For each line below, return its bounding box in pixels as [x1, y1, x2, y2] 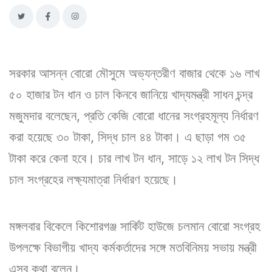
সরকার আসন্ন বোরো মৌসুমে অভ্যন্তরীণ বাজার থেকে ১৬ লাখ [9, 65, 260, 81]
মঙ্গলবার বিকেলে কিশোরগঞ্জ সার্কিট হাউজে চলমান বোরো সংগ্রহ [9, 218, 260, 234]
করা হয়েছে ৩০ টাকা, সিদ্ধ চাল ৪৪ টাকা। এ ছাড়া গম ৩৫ [9, 129, 246, 144]
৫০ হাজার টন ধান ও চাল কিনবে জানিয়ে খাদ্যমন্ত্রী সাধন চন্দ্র [9, 86, 253, 102]
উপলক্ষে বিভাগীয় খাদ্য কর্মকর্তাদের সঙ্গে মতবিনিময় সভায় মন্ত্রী [9, 239, 257, 255]
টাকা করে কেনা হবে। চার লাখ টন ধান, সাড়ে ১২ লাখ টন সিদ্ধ [9, 150, 259, 166]
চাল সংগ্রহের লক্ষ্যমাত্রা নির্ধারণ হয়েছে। [9, 171, 178, 187]
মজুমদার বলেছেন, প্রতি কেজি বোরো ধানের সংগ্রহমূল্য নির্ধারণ [9, 107, 259, 123]
